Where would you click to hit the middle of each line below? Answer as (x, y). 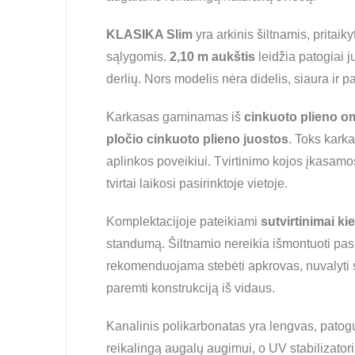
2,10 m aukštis (212, 57)
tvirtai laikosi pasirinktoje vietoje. (197, 183)
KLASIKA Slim (149, 34)
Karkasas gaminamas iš (175, 117)
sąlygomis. (138, 57)
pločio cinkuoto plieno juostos (197, 139)
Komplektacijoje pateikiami (183, 221)
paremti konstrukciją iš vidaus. (191, 288)
